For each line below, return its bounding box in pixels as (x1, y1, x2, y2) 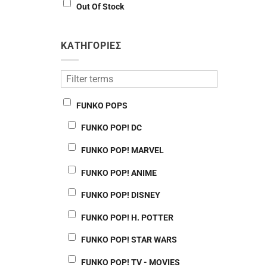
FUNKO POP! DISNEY (81, 190, 160, 200)
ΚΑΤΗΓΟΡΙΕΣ (61, 39, 122, 51)
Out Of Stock (76, 1, 124, 11)
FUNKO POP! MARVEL (81, 145, 164, 156)
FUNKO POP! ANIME (81, 167, 157, 178)
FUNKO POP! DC (81, 123, 142, 133)
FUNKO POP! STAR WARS (81, 235, 177, 245)
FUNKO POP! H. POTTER (81, 212, 173, 222)
